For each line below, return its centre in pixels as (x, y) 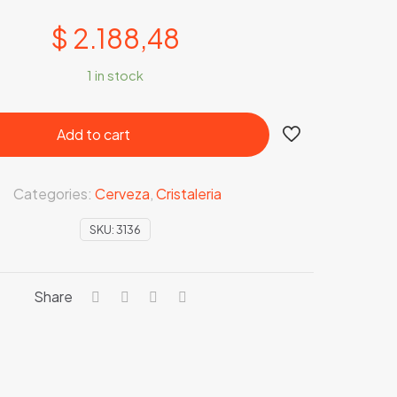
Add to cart (93, 134)
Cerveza (122, 194)
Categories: (54, 194)
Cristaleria (189, 194)
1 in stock (115, 75)
